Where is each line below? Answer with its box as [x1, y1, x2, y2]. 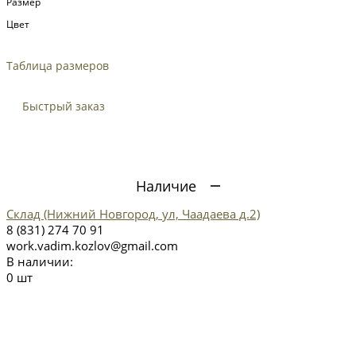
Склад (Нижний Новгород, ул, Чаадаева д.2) [6, 205, 260, 222]
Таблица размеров [6, 57, 109, 73]
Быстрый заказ [22, 98, 105, 114]
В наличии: [6, 253, 73, 269]
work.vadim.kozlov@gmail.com [6, 237, 178, 253]
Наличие [136, 176, 196, 195]
